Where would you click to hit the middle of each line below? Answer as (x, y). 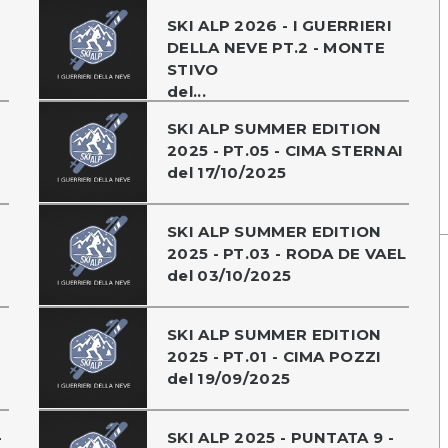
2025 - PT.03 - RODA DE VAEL (287, 253)
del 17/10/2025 (227, 172)
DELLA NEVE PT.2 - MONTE (276, 47)
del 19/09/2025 (229, 378)
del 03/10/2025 (229, 275)
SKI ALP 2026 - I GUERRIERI (279, 25)
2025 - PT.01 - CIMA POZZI (274, 356)
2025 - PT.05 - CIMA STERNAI (285, 150)
